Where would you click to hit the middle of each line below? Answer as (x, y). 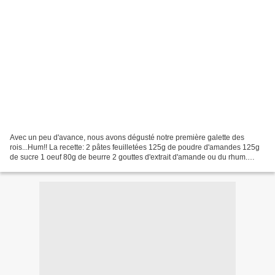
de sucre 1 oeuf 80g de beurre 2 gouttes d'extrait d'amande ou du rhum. (129, 157)
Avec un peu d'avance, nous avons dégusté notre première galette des (127, 137)
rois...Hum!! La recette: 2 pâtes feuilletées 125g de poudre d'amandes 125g (135, 147)
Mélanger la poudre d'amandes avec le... (78, 167)
